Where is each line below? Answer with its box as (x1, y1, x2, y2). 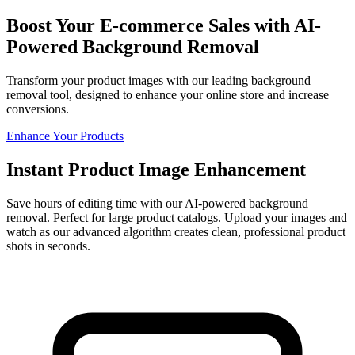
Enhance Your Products (6, 128, 124, 143)
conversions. (6, 101, 69, 116)
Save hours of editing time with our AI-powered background (6, 196, 308, 210)
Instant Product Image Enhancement (6, 158, 306, 180)
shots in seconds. (6, 239, 90, 253)
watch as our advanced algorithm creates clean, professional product (6, 224, 345, 239)
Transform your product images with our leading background (6, 73, 311, 87)
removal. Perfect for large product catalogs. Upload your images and (6, 210, 347, 224)
